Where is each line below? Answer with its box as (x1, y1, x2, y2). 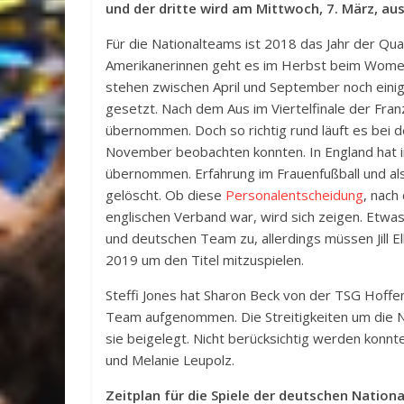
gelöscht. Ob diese (106, 186, 225, 204)
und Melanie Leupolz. (106, 351, 234, 369)
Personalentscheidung (225, 186, 363, 204)
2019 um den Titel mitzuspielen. (106, 251, 304, 269)
